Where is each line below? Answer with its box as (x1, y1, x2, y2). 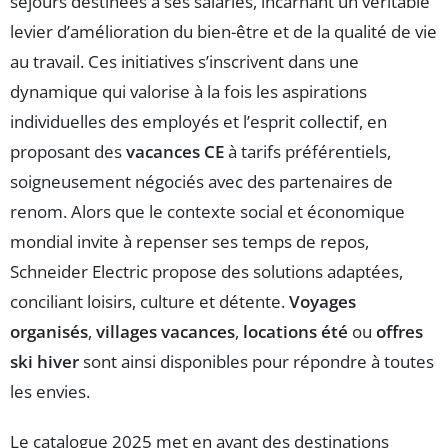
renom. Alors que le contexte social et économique (10, 199, 405, 223)
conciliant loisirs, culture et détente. (10, 289, 289, 313)
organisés (10, 319, 88, 343)
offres (376, 319, 423, 343)
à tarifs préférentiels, (224, 139, 391, 163)
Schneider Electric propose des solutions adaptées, (10, 259, 403, 283)
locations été (243, 319, 348, 343)
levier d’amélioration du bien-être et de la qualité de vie (10, 19, 437, 43)
